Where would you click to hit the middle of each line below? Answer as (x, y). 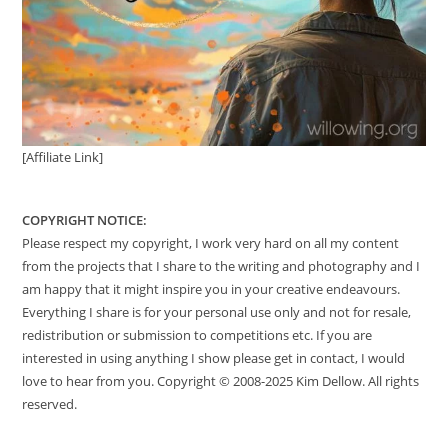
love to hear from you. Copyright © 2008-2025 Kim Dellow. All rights (221, 380)
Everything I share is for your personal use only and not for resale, (217, 311)
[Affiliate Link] (63, 156)
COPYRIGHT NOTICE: (85, 219)
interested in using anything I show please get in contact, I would (214, 357)
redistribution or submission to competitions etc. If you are (197, 334)
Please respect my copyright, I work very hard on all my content (211, 242)
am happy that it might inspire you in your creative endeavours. (211, 288)
